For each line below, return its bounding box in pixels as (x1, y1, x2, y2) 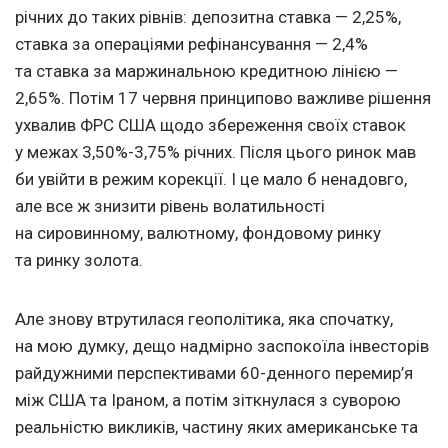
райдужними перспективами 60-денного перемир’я (15, 363, 413, 384)
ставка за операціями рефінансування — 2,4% (15, 34, 368, 55)
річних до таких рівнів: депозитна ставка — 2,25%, (15, 7, 401, 28)
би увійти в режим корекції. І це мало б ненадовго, (15, 169, 407, 190)
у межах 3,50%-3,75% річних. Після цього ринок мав (15, 142, 416, 163)
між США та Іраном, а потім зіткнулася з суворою (15, 390, 401, 411)
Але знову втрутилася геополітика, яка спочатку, (15, 309, 393, 330)
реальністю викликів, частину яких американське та (15, 417, 418, 438)
